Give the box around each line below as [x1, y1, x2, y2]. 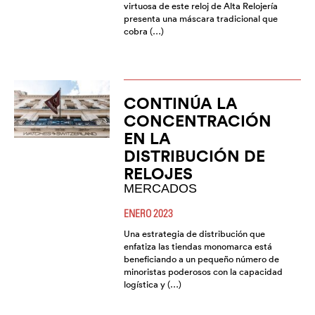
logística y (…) [123, 278, 181, 291]
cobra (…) [123, 25, 164, 38]
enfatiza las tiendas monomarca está [123, 240, 272, 253]
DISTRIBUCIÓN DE [123, 146, 265, 167]
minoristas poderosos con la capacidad [123, 266, 283, 278]
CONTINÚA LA [123, 93, 238, 114]
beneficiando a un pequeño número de [123, 253, 279, 266]
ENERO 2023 [123, 207, 173, 220]
